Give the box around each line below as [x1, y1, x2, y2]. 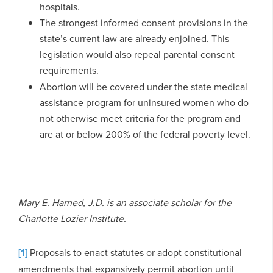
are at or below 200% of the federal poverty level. [39, 127, 250, 141]
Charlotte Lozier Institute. [18, 211, 126, 225]
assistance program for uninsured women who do [39, 95, 249, 109]
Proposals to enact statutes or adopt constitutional [27, 245, 242, 259]
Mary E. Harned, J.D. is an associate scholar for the [18, 195, 232, 209]
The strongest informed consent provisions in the [39, 15, 248, 29]
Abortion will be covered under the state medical [39, 79, 247, 93]
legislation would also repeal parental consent [39, 47, 235, 61]
